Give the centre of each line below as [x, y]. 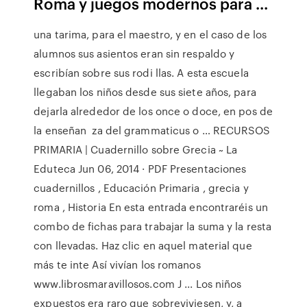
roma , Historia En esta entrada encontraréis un [151, 207]
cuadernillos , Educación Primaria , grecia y [141, 188]
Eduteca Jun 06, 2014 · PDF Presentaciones [140, 169]
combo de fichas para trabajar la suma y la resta [153, 226]
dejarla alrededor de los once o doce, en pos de [153, 111]
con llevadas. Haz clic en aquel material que [143, 245]
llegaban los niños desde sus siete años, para [145, 92]
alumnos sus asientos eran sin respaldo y [134, 53]
